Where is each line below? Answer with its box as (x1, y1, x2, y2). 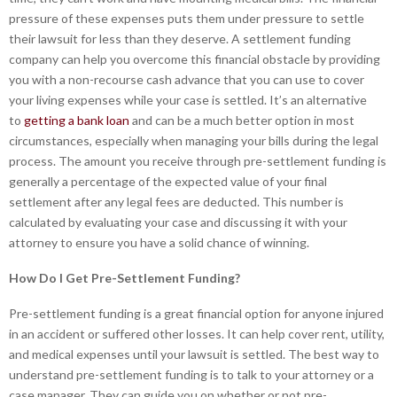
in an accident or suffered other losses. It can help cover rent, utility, (9, 326, 385, 342)
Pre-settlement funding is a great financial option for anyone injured (9, 306, 384, 322)
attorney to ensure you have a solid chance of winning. (9, 235, 309, 251)
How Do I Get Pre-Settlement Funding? (9, 270, 240, 286)
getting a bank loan (24, 113, 129, 128)
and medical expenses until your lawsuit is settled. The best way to (9, 346, 379, 362)
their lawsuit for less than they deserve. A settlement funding (9, 31, 351, 47)
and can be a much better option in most (129, 113, 354, 128)
